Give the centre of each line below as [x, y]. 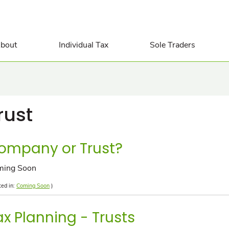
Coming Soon [33, 186]
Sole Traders [173, 45]
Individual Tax [83, 45]
